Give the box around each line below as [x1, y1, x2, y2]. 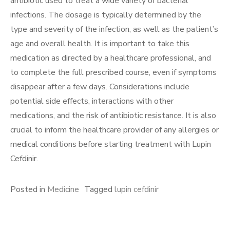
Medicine [47, 184, 79, 196]
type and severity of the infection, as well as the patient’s [10, 24, 218, 35]
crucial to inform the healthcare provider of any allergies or [10, 124, 219, 136]
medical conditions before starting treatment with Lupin [10, 139, 211, 150]
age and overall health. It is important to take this [10, 38, 189, 50]
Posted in [10, 184, 47, 196]
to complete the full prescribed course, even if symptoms [10, 67, 217, 79]
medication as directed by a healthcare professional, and [10, 52, 211, 64]
